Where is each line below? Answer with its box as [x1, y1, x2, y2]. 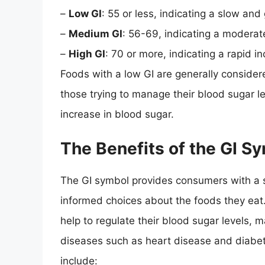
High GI [69, 47, 105, 60]
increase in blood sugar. [60, 108, 174, 120]
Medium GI [69, 27, 122, 40]
